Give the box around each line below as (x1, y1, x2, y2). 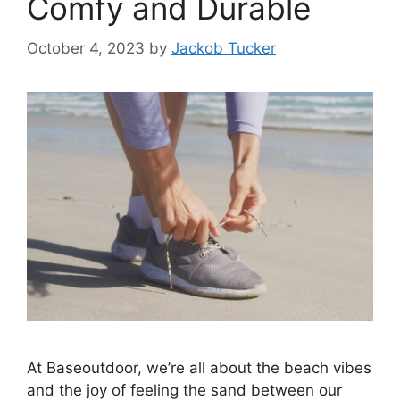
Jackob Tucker (171, 38, 276, 57)
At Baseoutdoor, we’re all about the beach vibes (27, 359, 371, 378)
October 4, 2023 (27, 38, 145, 57)
